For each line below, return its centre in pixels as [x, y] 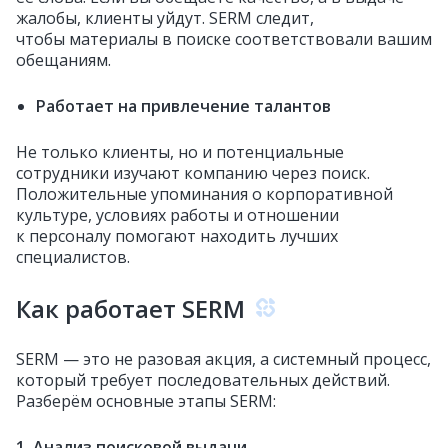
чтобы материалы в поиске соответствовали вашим [224, 39]
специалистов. [75, 257]
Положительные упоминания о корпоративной [204, 194]
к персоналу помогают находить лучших [177, 236]
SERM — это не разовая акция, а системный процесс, [223, 359]
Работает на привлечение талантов [183, 106]
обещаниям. [63, 60]
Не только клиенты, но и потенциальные [180, 152]
